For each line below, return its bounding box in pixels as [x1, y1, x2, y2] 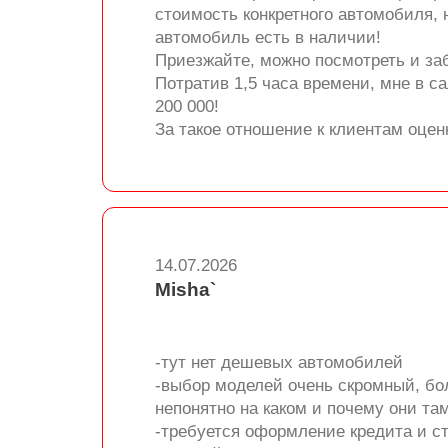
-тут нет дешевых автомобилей [155, 353, 403, 372]
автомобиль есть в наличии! [155, 28, 381, 47]
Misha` [155, 279, 216, 300]
